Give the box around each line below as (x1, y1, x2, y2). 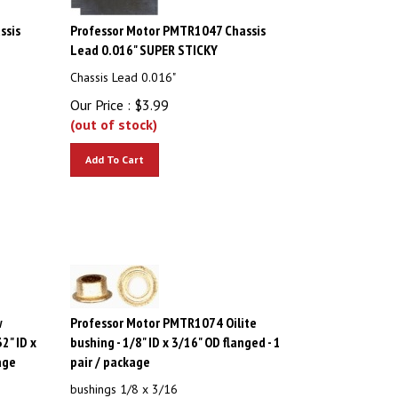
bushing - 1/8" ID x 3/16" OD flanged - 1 (70, 325, 282, 343)
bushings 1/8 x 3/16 (70, 373, 179, 389)
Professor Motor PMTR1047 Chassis (70, 13, 267, 31)
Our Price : (70, 88, 131, 106)
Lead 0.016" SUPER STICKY (70, 33, 219, 51)
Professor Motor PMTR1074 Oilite (70, 306, 258, 323)
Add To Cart (85, 145, 145, 158)
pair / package (70, 345, 151, 362)
